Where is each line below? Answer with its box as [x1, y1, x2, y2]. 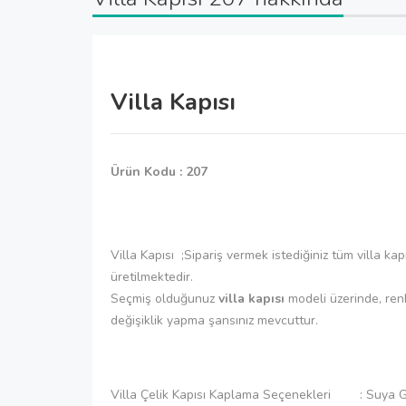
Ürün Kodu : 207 [111, 162, 208, 180]
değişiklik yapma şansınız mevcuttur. [111, 311, 318, 329]
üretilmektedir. [111, 267, 193, 285]
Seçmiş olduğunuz [111, 289, 218, 307]
